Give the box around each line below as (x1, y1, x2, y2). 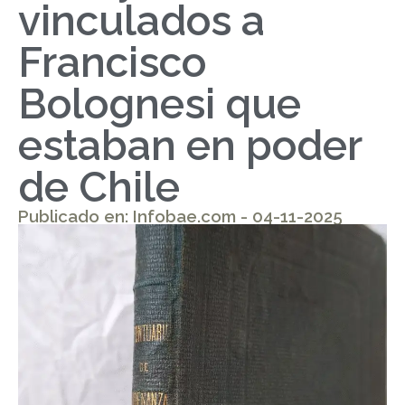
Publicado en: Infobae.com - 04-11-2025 (18, 206, 343, 226)
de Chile (18, 163, 180, 212)
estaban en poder (18, 121, 362, 170)
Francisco (18, 38, 206, 87)
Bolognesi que (18, 80, 301, 128)
